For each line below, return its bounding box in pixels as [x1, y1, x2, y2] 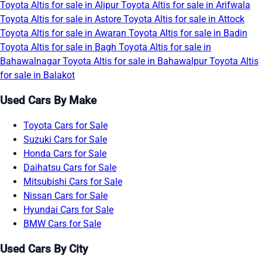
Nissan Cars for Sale [23, 189, 108, 201]
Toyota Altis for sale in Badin [129, 27, 247, 39]
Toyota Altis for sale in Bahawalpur [63, 56, 209, 67]
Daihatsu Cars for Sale [23, 161, 116, 173]
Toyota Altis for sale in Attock [123, 13, 244, 25]
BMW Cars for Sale [23, 218, 101, 229]
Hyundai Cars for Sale [23, 204, 113, 215]
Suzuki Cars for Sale [23, 133, 107, 145]
